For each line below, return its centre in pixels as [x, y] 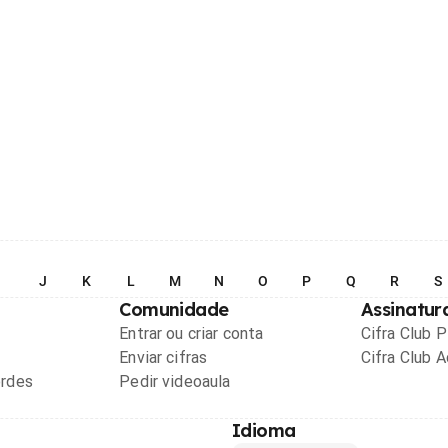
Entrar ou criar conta [191, 333]
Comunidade [174, 309]
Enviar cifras [163, 357]
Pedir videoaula [175, 381]
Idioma [264, 430]
